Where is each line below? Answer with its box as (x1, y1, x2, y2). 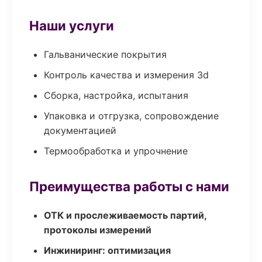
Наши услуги (29, 18, 114, 33)
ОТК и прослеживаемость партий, (44, 209, 206, 221)
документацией (44, 125, 116, 136)
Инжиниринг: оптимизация (44, 244, 171, 256)
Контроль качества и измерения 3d (44, 69, 209, 81)
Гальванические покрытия (44, 49, 167, 60)
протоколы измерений (44, 224, 151, 236)
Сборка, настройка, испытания (44, 89, 188, 101)
